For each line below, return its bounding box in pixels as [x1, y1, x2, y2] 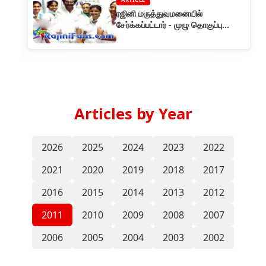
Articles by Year [74, 103, 192, 125]
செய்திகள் [116, 30, 153, 42]
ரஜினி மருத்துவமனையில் [116, 8, 202, 20]
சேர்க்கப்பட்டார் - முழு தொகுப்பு [116, 19, 222, 31]
